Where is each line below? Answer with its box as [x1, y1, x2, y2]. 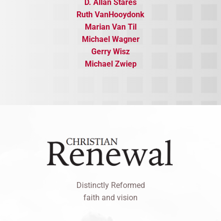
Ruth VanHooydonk [76, 10, 145, 20]
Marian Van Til [84, 22, 137, 32]
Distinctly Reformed [76, 181, 145, 190]
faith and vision [83, 193, 138, 203]
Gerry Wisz [91, 47, 130, 57]
